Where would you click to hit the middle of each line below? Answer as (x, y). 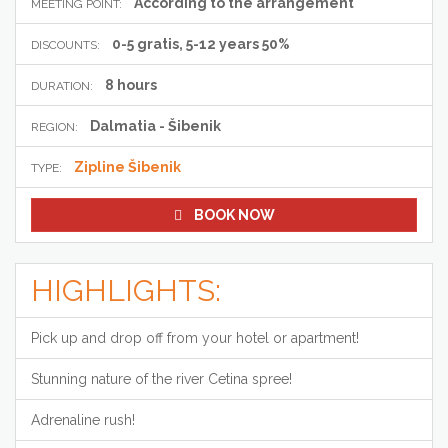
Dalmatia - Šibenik (155, 126)
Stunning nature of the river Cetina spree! (161, 379)
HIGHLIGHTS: (126, 291)
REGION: (54, 127)
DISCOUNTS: (65, 45)
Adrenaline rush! (83, 420)
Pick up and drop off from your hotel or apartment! (195, 338)
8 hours (131, 85)
